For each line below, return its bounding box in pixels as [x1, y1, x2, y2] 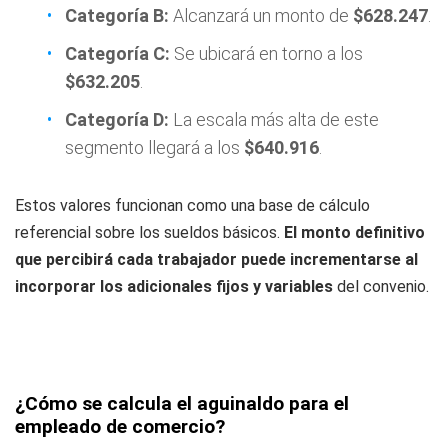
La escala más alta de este [169, 109, 379, 130]
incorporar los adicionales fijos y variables [15, 277, 333, 296]
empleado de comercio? [15, 415, 225, 438]
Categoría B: [65, 5, 169, 26]
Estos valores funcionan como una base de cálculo [15, 196, 370, 215]
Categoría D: [65, 109, 169, 130]
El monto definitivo [284, 223, 425, 242]
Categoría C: [65, 43, 170, 64]
